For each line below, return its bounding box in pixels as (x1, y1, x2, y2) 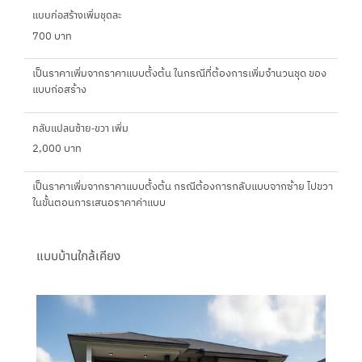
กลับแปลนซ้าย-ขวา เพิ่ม (32, 120, 128, 137)
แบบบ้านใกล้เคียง (36, 247, 120, 267)
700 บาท (32, 27, 72, 45)
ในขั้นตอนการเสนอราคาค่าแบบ (32, 194, 166, 212)
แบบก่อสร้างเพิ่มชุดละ (32, 7, 121, 24)
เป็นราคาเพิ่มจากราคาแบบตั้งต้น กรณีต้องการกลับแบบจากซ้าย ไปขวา (32, 178, 333, 196)
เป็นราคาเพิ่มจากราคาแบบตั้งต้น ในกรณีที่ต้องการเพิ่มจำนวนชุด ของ (32, 65, 326, 83)
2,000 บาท (32, 141, 82, 158)
